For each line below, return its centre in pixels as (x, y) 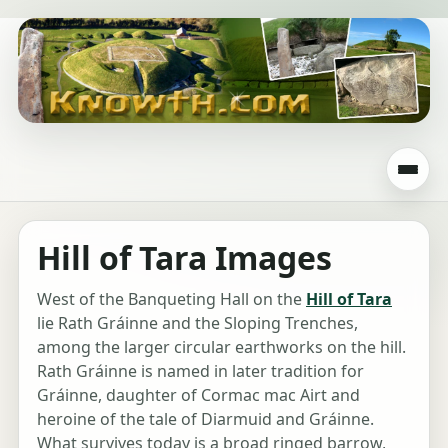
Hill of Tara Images (184, 258)
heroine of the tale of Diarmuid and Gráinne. (205, 419)
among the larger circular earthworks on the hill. (221, 347)
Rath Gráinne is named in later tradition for (200, 371)
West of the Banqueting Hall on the (171, 299)
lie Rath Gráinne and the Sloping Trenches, (197, 323)
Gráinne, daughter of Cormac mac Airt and (198, 395)
